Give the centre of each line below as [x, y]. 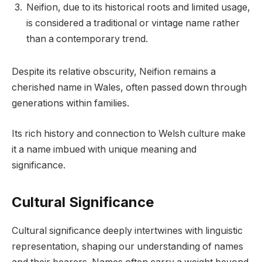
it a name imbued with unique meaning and [104, 149]
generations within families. [70, 104]
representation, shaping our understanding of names [127, 246]
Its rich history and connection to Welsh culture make [129, 133]
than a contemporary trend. [87, 39]
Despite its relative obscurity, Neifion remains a [114, 72]
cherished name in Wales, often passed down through [129, 88]
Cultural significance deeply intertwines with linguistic [127, 230]
